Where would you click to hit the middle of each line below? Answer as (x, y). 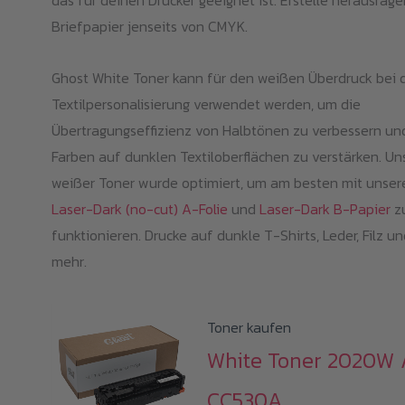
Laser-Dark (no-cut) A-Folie (139, 209)
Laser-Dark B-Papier (325, 209)
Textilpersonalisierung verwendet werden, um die (206, 104)
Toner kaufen (250, 328)
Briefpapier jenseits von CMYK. (149, 27)
